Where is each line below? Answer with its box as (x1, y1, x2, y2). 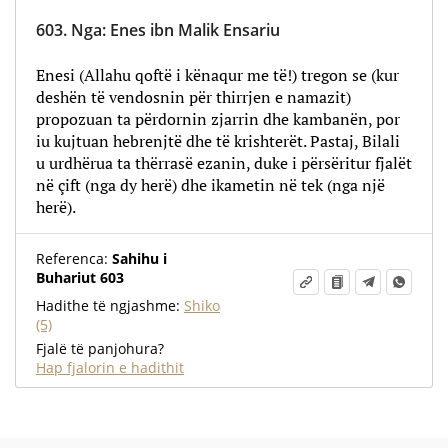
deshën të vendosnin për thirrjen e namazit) (36, 86, 351, 108)
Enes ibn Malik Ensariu (110, 19, 280, 41)
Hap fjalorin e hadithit (36, 358, 184, 377)
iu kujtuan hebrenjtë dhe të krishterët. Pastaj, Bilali (36, 130, 400, 152)
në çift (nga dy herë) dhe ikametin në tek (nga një (36, 174, 385, 196)
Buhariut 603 (36, 268, 124, 287)
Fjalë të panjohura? (36, 339, 164, 358)
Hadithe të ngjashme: (36, 296, 184, 315)
